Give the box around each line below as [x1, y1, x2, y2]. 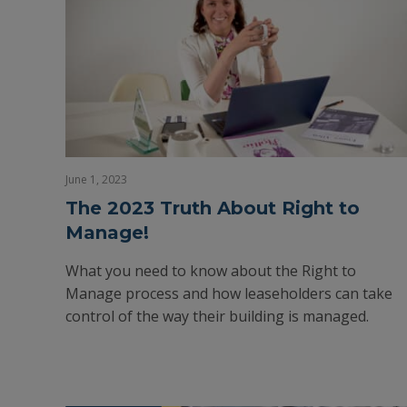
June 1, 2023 [65, 172, 127, 187]
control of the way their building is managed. [65, 306, 369, 326]
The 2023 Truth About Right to [65, 197, 360, 219]
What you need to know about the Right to [65, 261, 356, 281]
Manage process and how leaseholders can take [65, 283, 392, 303]
